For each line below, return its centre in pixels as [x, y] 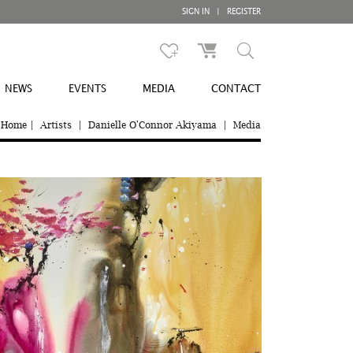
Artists [56, 125]
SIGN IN [197, 12]
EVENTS [87, 89]
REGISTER [243, 12]
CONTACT [236, 89]
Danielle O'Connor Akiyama [152, 125]
